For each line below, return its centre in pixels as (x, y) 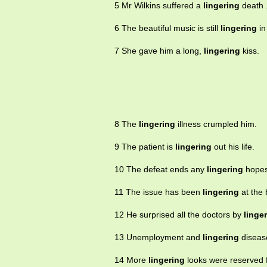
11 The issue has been (159, 192)
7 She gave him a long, (159, 51)
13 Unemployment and (159, 237)
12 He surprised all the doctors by (179, 215)
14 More (131, 260)
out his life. (233, 147)
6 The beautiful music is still (167, 28)
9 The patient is (145, 147)
